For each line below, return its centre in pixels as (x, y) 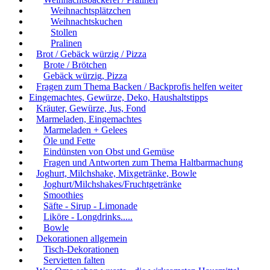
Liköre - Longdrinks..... (88, 216)
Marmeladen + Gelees (85, 130)
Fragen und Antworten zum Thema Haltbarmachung (143, 162)
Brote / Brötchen (75, 64)
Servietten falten (74, 260)
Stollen (64, 32)
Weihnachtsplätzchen (91, 10)
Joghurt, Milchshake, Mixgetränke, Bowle (116, 173)
